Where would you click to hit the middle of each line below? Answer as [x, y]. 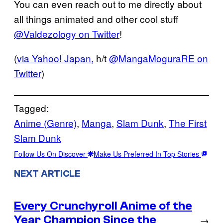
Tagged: [31, 108]
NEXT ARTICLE [47, 174]
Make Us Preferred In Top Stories [147, 154]
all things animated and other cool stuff [96, 19]
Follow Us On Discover [51, 154]
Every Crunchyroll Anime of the [103, 206]
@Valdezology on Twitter [67, 34]
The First [188, 123]
